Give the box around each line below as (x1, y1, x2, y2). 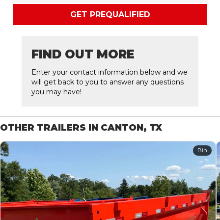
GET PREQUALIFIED (70, 10, 150, 20)
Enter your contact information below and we (31, 68, 188, 77)
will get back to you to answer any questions (31, 78, 184, 87)
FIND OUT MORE (31, 47, 135, 62)
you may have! (31, 87, 82, 97)
